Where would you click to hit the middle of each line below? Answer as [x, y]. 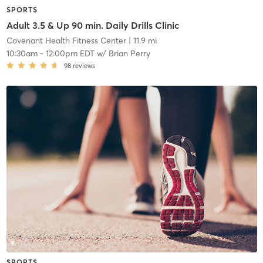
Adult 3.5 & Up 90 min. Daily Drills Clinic [93, 25]
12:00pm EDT [70, 53]
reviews [84, 65]
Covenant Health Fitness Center [66, 40]
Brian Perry [129, 53]
